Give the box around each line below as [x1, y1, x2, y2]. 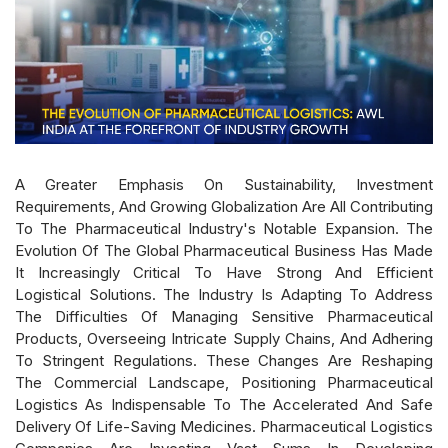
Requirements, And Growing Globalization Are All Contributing [15, 196, 433, 216]
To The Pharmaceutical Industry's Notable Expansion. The [15, 218, 433, 238]
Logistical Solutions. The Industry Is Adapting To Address [15, 284, 433, 304]
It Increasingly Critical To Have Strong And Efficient [15, 262, 433, 282]
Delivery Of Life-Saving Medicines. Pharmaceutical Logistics [15, 416, 433, 436]
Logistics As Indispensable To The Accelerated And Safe [15, 394, 433, 414]
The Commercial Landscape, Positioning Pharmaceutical [15, 372, 433, 392]
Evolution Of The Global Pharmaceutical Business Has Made [15, 240, 433, 260]
